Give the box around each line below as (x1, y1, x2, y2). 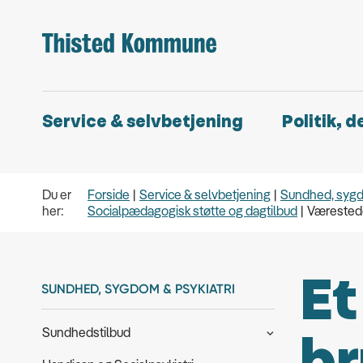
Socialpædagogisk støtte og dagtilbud (88, 203, 298, 219)
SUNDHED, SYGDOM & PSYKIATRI (41, 281, 235, 297)
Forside (88, 186, 130, 203)
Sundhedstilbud (42, 324, 130, 340)
